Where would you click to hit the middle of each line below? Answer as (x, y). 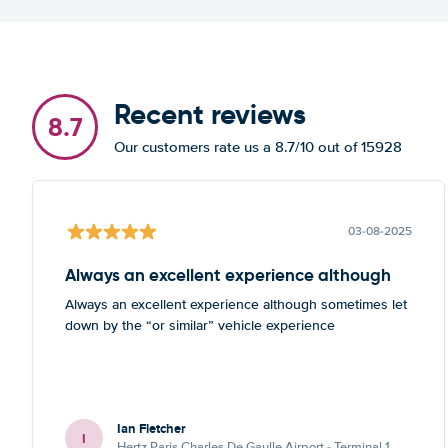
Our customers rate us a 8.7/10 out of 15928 (258, 147)
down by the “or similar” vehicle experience (200, 325)
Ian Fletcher (151, 428)
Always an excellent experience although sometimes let (236, 304)
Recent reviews (210, 114)
